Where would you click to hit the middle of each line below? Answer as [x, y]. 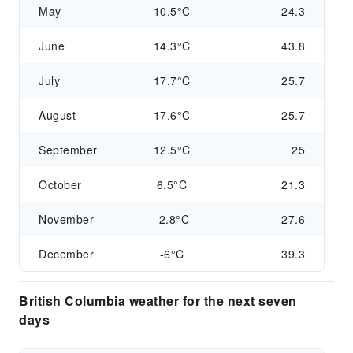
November [66, 219]
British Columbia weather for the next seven [158, 301]
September [68, 150]
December [66, 254]
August [57, 115]
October [60, 184]
